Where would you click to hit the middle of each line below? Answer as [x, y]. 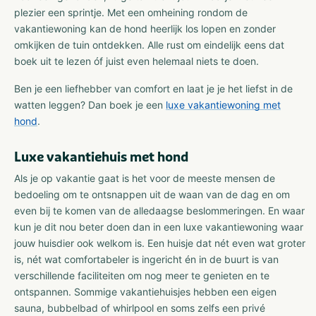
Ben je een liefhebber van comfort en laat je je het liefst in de [153, 88]
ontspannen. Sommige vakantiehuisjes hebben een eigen [145, 291]
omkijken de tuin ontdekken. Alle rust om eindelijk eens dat [149, 44]
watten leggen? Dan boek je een [90, 104]
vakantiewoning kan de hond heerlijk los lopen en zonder [145, 28]
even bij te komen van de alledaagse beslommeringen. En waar [159, 210]
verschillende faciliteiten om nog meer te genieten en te [142, 275]
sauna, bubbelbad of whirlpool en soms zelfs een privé [140, 308]
